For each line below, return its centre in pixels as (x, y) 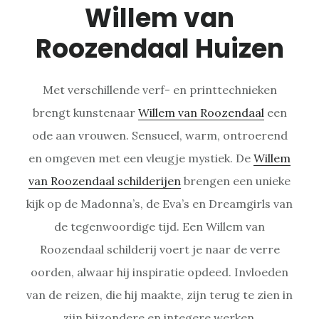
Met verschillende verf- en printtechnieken (159, 89)
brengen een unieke (236, 181)
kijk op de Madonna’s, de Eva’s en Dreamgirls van (159, 203)
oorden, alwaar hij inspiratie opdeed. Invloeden (159, 272)
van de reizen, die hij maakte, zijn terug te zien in (159, 294)
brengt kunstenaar (85, 112)
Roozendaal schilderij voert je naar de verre (159, 249)
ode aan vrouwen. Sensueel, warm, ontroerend (159, 135)
